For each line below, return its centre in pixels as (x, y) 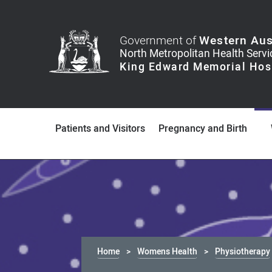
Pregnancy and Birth (203, 129)
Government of (160, 41)
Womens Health (168, 252)
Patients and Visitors (100, 129)
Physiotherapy (243, 252)
